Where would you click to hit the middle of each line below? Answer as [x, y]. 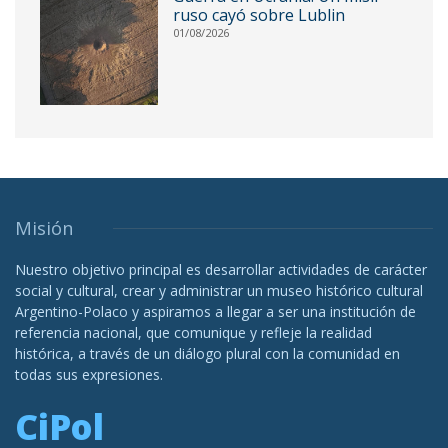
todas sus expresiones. [89, 374]
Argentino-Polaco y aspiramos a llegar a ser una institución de [215, 311]
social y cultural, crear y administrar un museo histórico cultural [219, 290]
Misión [44, 227]
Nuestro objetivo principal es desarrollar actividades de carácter [221, 269]
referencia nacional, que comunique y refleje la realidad [193, 332]
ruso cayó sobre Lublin [258, 15]
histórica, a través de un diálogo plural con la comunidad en [207, 353]
